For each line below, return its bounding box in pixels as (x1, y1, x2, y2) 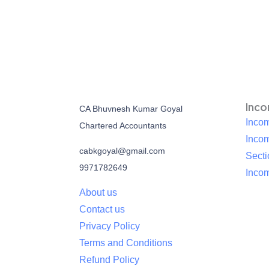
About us (79, 187, 117, 198)
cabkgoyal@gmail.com (79, 146, 165, 156)
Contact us (79, 204, 125, 215)
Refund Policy (79, 255, 139, 265)
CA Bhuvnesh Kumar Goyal (79, 104, 183, 114)
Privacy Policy (79, 221, 140, 232)
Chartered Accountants (79, 121, 166, 131)
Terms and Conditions (79, 238, 172, 249)
